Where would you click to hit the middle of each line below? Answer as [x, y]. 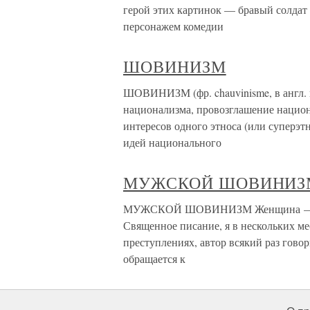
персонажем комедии [173, 26]
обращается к [154, 258]
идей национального [172, 142]
